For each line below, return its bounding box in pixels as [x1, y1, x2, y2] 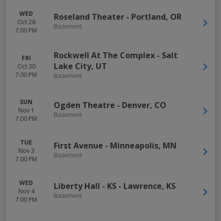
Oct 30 [17, 62, 36, 71]
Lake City [54, 61, 91, 72]
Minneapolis [110, 140, 158, 151]
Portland [131, 11, 166, 22]
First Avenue [54, 140, 103, 151]
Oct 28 [17, 18, 36, 26]
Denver [122, 99, 150, 110]
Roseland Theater [54, 11, 124, 22]
